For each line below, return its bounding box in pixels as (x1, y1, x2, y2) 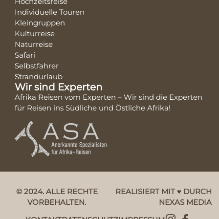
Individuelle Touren (15, 7, 85, 17)
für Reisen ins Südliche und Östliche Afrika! (15, 103, 171, 113)
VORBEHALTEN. (27, 197, 87, 207)
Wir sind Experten (15, 81, 103, 93)
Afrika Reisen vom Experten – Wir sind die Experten (15, 92, 202, 102)
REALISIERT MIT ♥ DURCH (115, 186, 212, 196)
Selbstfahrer (15, 61, 59, 71)
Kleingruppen (15, 18, 65, 28)
